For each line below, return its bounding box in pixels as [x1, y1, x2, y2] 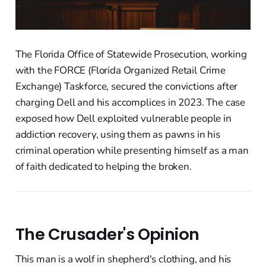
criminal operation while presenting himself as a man [15, 143, 249, 157]
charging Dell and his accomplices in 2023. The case [15, 95, 246, 109]
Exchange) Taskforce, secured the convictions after [15, 79, 238, 93]
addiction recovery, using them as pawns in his [15, 127, 220, 141]
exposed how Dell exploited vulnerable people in [15, 111, 232, 125]
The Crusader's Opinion [15, 222, 199, 246]
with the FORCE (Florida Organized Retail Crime [15, 63, 226, 77]
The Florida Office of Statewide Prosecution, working [15, 47, 247, 61]
